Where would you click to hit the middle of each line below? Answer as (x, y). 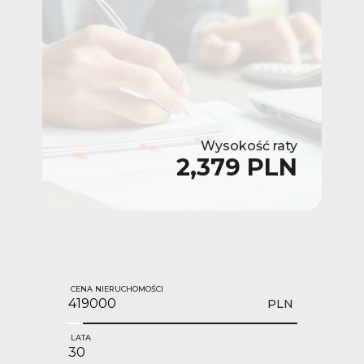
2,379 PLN (237, 167)
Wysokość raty (249, 145)
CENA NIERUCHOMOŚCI (117, 288)
